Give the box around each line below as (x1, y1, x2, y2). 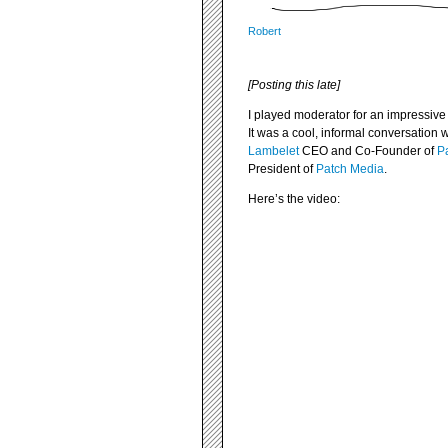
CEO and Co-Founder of (299, 144, 437, 158)
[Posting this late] (248, 78, 340, 92)
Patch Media (316, 162, 384, 176)
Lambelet (248, 144, 299, 158)
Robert (248, 25, 281, 37)
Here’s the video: (248, 192, 340, 206)
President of (248, 162, 316, 176)
